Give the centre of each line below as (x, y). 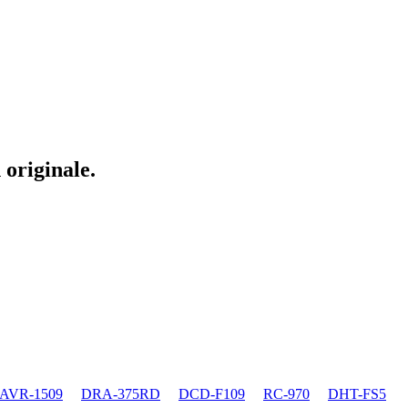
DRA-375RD (121, 393)
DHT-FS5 (357, 393)
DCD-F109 (212, 393)
